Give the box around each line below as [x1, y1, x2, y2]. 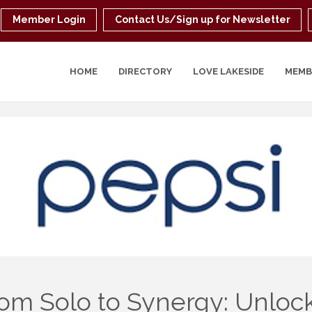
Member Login [13, 14, 86, 25]
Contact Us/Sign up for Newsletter [115, 14, 291, 25]
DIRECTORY [118, 66, 173, 77]
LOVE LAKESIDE [193, 66, 265, 77]
